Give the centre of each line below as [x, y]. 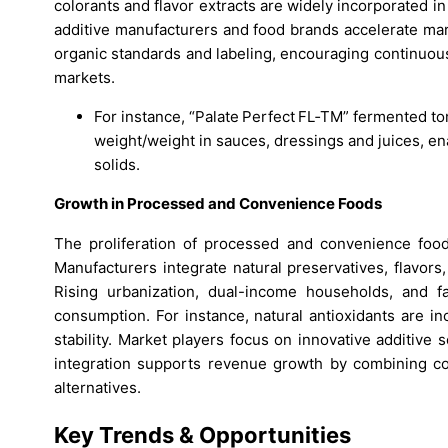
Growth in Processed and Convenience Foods [218, 204]
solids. [117, 165]
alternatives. [97, 387]
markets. [84, 78]
